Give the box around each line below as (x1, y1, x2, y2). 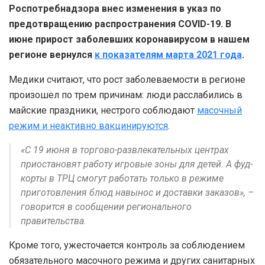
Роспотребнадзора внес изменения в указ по (9, 2, 221, 14)
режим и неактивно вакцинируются (9, 119, 168, 131)
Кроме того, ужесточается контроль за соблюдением (9, 239, 245, 251)
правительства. (21, 215, 86, 227)
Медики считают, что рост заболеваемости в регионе (9, 73, 245, 85)
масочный (197, 104, 242, 116)
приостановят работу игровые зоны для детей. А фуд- (21, 158, 253, 170)
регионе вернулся (9, 49, 95, 60)
